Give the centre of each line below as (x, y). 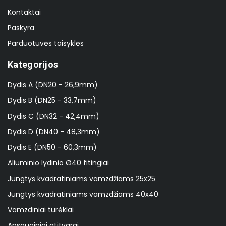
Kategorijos (33, 65)
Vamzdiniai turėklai (41, 210)
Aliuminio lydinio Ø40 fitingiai (58, 163)
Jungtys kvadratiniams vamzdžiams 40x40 (83, 194)
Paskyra (21, 28)
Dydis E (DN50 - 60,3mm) (52, 148)
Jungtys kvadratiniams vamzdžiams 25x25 (81, 179)
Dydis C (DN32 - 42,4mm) (53, 116)
